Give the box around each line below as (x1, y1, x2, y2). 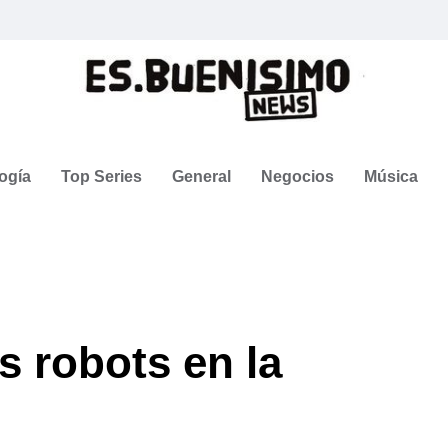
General (172, 167, 231, 185)
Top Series (61, 167, 142, 185)
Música (364, 167, 418, 185)
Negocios (261, 167, 334, 185)
